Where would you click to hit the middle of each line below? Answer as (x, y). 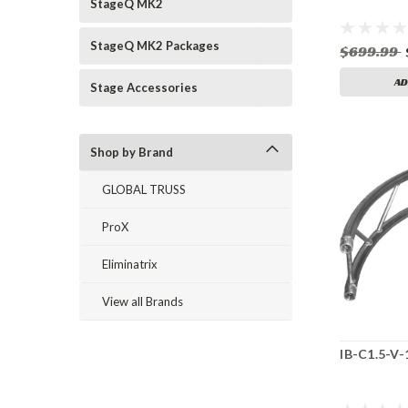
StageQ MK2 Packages (155, 46)
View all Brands (143, 301)
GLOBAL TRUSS (144, 189)
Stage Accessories (144, 87)
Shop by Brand (132, 152)
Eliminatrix (130, 264)
